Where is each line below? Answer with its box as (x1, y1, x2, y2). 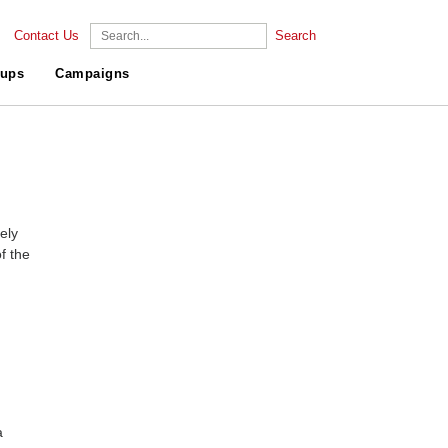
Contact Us (14, 29, 79, 43)
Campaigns (55, 67, 130, 81)
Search (275, 29, 316, 43)
